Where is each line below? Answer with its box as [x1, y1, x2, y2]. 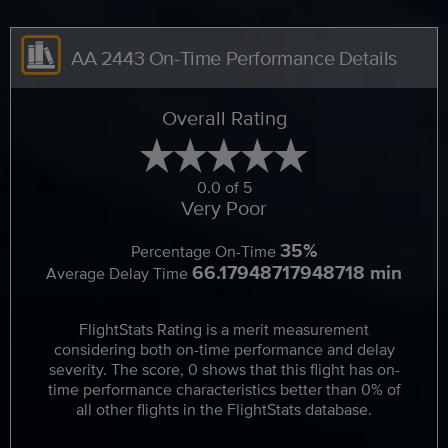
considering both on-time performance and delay [53, 338, 395, 361]
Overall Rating [161, 103, 287, 132]
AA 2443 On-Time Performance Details [71, 43, 397, 72]
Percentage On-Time [131, 240, 280, 263]
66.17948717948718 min [192, 258, 402, 286]
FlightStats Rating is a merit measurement [79, 318, 369, 341]
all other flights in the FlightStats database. [76, 398, 372, 421]
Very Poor [181, 193, 267, 222]
